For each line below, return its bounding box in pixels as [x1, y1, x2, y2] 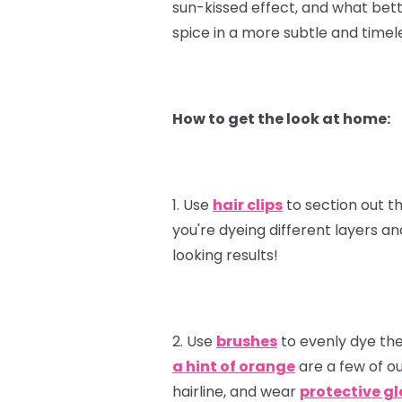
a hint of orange [172, 355, 295, 377]
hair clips [213, 194, 283, 215]
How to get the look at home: [172, 108, 390, 129]
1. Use [172, 194, 213, 215]
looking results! [172, 244, 278, 266]
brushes [216, 330, 277, 352]
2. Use [172, 330, 216, 352]
